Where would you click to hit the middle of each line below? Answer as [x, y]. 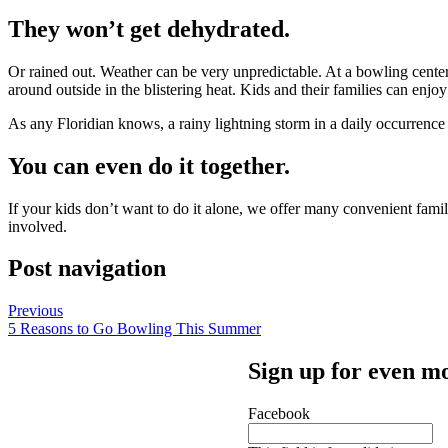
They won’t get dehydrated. [149, 28]
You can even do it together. [149, 165]
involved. [37, 226]
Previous [35, 311]
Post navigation [87, 268]
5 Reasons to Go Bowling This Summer [134, 329]
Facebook [279, 414]
